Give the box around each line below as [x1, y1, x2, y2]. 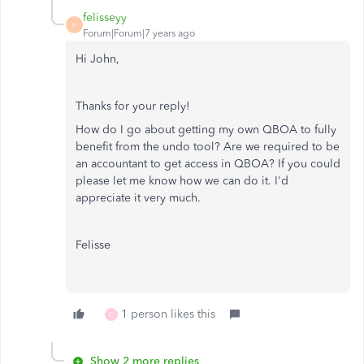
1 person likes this [121, 307, 215, 322]
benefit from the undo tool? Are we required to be [76, 140, 340, 154]
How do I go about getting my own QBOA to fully [76, 123, 336, 137]
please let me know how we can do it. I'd [76, 174, 288, 188]
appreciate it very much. [76, 191, 201, 206]
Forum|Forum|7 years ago [83, 28, 195, 40]
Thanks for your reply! [76, 99, 190, 114]
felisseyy [83, 11, 127, 25]
